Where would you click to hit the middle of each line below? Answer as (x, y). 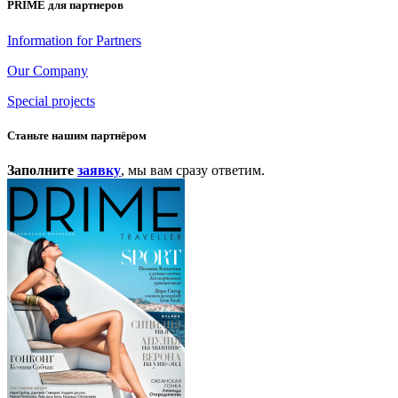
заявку (99, 170)
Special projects (51, 100)
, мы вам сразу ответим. (193, 170)
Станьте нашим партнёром (77, 135)
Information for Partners (74, 40)
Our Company (48, 70)
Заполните (42, 170)
